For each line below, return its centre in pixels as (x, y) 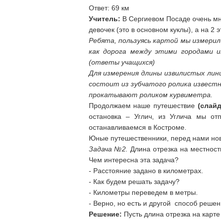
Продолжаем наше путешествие (143, 106)
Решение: (105, 214)
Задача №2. (108, 149)
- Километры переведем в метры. (143, 192)
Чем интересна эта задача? (133, 160)
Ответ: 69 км (109, 8)
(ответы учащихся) (122, 62)
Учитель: (104, 19)
